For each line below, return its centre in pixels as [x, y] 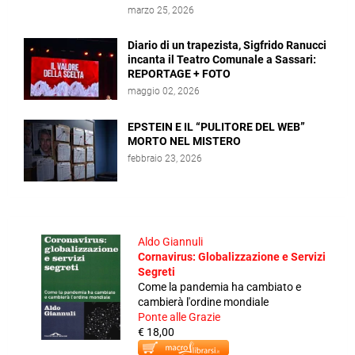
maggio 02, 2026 [164, 92]
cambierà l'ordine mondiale [203, 302]
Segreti [157, 272]
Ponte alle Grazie [179, 317]
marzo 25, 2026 [161, 11]
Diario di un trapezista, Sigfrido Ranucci [227, 46]
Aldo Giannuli [170, 242]
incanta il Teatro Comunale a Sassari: [222, 60]
